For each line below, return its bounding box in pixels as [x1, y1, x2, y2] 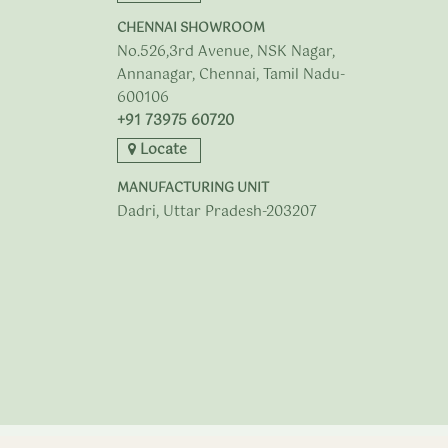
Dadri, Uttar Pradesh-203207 [117, 199, 317, 224]
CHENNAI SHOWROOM [117, 17, 265, 39]
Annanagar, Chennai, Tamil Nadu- [117, 62, 345, 87]
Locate [136, 137, 187, 162]
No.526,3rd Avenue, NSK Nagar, [117, 39, 335, 64]
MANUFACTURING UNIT [117, 177, 269, 199]
